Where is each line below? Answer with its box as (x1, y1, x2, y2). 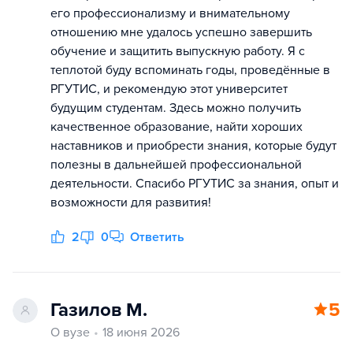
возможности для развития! (50, 195, 211, 210)
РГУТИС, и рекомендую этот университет (50, 81, 288, 97)
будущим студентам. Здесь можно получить (50, 100, 301, 116)
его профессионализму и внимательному (50, 6, 290, 21)
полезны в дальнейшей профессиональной (50, 157, 302, 173)
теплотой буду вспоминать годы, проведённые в (50, 62, 330, 78)
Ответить (130, 229, 184, 245)
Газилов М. (50, 299, 147, 321)
